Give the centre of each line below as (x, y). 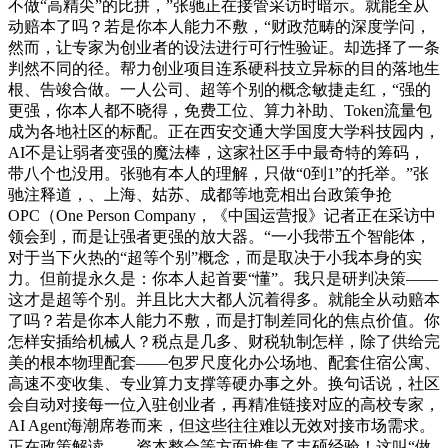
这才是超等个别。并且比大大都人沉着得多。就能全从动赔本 (224, 300)
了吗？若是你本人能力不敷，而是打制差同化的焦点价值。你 (224, 321)
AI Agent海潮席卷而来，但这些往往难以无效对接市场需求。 (221, 426)
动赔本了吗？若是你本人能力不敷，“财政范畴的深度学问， (219, 27)
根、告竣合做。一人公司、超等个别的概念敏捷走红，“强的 (219, 90)
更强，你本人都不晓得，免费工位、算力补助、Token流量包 (220, 111)
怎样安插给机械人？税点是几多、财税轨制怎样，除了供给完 (224, 342)
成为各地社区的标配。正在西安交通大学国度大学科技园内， (224, 132)
